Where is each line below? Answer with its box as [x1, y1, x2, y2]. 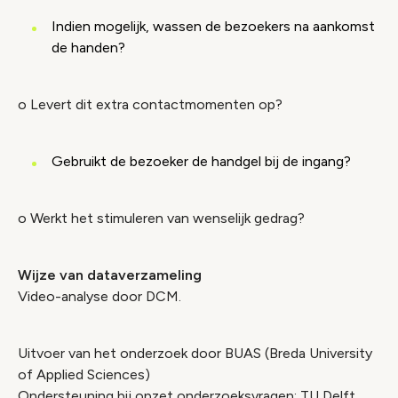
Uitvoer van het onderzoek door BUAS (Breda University [18, 345, 372, 362]
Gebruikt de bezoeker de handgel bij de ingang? [52, 153, 351, 170]
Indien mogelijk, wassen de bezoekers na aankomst [52, 18, 375, 35]
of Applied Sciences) [18, 366, 150, 383]
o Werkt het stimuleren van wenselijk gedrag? [18, 210, 305, 227]
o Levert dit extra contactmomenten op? [18, 96, 283, 113]
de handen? [52, 39, 125, 56]
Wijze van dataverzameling [18, 267, 202, 283]
